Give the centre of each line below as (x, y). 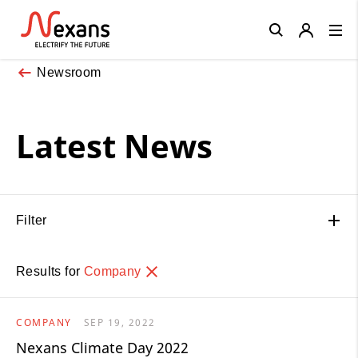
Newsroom (69, 72)
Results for (50, 271)
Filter (32, 220)
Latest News (114, 145)
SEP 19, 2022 (119, 322)
